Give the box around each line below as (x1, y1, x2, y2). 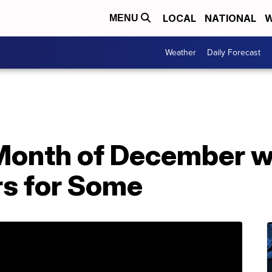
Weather (165, 46, 196, 59)
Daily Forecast (207, 46, 260, 59)
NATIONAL (205, 12, 256, 24)
